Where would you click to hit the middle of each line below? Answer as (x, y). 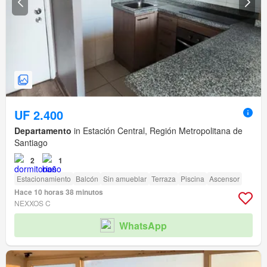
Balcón (87, 179)
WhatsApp (143, 225)
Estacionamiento (44, 179)
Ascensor (224, 179)
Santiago (31, 143)
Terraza (164, 179)
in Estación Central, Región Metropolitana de (157, 131)
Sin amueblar (125, 179)
